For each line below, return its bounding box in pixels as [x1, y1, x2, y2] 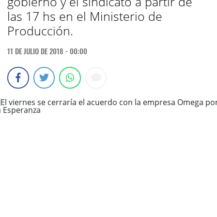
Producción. [7, 22, 73, 39]
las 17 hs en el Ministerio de [7, 8, 162, 24]
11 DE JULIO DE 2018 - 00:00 [7, 46, 87, 56]
